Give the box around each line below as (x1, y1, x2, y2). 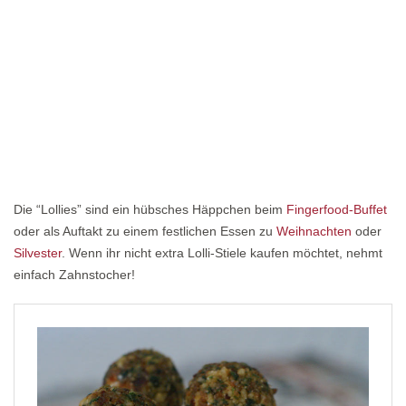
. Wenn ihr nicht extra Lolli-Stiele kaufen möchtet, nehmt (62, 246, 382, 261)
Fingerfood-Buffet (286, 202, 387, 217)
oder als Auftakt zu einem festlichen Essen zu (14, 224, 276, 239)
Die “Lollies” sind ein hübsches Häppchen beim (14, 202, 286, 217)
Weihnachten (276, 224, 352, 239)
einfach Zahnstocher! (14, 267, 135, 283)
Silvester (14, 246, 62, 261)
